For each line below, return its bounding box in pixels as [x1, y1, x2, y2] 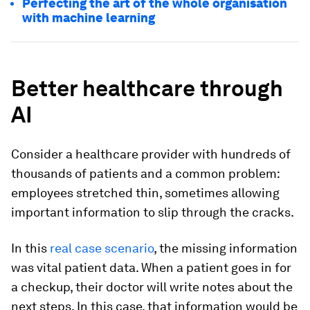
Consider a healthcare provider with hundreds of [11, 147, 291, 161]
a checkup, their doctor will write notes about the [11, 280, 293, 294]
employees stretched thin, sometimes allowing [11, 185, 280, 200]
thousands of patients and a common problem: [11, 166, 280, 181]
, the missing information [154, 241, 298, 255]
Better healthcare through [11, 75, 283, 102]
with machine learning [22, 10, 155, 25]
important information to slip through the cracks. [11, 205, 294, 219]
